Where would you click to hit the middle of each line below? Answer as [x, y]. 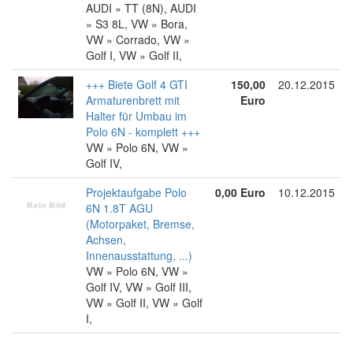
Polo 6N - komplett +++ [143, 132]
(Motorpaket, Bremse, [140, 224]
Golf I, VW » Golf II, [137, 55]
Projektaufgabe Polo [136, 192]
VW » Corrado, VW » [138, 39]
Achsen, [106, 240]
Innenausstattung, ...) [139, 255]
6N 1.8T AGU [119, 208]
